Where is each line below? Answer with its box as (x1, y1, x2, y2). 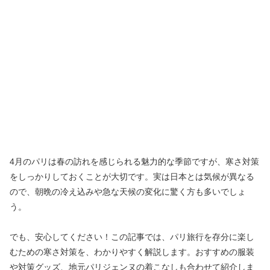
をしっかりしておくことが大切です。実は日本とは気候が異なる (10, 171, 254, 181)
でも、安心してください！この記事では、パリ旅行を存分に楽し (10, 231, 254, 242)
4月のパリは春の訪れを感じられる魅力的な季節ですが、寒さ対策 (10, 156, 259, 166)
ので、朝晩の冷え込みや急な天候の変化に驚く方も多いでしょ (10, 186, 246, 196)
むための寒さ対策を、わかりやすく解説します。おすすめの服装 (10, 246, 254, 257)
